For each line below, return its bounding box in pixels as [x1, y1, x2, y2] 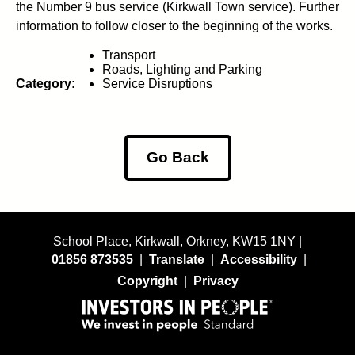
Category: [16, 76, 75, 90]
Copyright [116, 274, 177, 288]
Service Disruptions [102, 76, 212, 90]
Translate [149, 253, 204, 266]
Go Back [146, 148, 209, 166]
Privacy [193, 274, 239, 288]
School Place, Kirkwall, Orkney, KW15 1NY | [53, 235, 302, 248]
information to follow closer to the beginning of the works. [16, 18, 333, 32]
